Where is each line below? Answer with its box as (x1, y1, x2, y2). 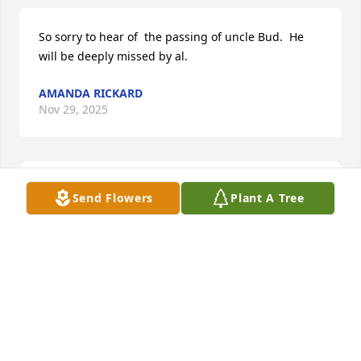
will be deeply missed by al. (39, 48, 188, 64)
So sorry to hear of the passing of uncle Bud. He (39, 28, 304, 44)
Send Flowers (72, 190, 154, 205)
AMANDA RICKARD (39, 85, 143, 101)
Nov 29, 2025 (39, 101, 108, 117)
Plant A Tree (230, 190, 305, 205)
